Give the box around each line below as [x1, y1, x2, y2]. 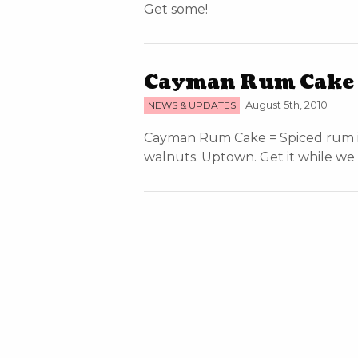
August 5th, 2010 [243, 99, 328, 111]
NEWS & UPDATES [148, 99, 236, 111]
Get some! [144, 2, 208, 17]
